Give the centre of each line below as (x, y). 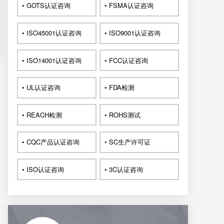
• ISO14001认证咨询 (52, 60)
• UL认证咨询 (41, 87)
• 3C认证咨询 (124, 169)
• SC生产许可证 (128, 142)
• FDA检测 (120, 87)
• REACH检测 (42, 114)
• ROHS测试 (123, 114)
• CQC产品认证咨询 (51, 142)
